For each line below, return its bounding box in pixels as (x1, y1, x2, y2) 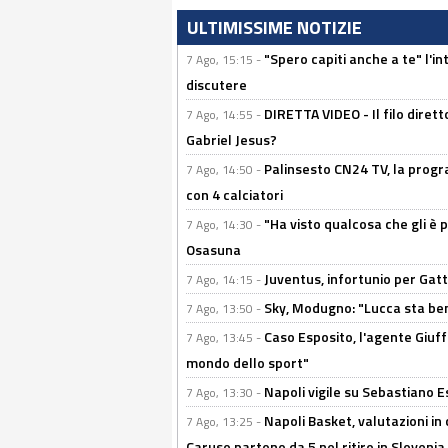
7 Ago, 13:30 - (186, 383, 264, 402)
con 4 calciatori (186, 184, 283, 205)
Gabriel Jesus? (186, 129, 277, 150)
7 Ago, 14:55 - (186, 105, 264, 124)
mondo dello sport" (186, 352, 309, 373)
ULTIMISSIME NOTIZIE (187, 14, 362, 41)
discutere (186, 74, 247, 95)
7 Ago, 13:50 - (186, 299, 264, 318)
